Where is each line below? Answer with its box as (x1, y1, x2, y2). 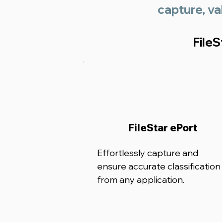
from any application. (97, 174, 184, 185)
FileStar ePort (128, 121, 197, 134)
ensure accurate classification (97, 161, 221, 172)
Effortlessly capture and (97, 147, 198, 159)
